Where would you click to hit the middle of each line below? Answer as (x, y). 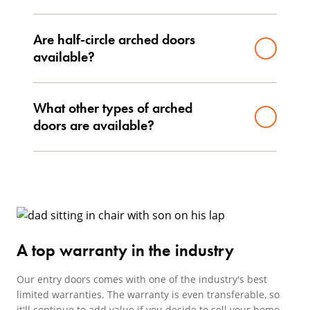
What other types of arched (113, 108)
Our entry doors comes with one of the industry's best (142, 279)
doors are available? (94, 125)
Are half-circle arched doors (114, 39)
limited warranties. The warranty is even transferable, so (148, 294)
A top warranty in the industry (125, 250)
